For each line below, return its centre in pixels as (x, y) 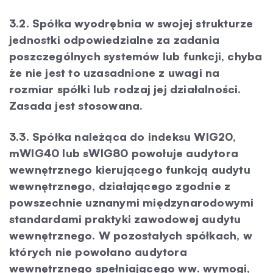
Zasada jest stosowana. (76, 105)
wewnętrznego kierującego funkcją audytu (130, 169)
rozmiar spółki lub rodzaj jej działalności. (125, 89)
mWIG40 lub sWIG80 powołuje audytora (124, 153)
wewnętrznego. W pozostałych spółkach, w (131, 235)
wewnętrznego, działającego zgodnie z (120, 186)
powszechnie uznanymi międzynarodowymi (132, 202)
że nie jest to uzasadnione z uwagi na (115, 73)
